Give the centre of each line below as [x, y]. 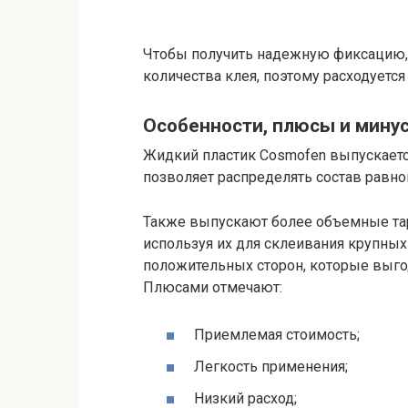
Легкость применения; [271, 366]
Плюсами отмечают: [213, 288]
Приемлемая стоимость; [277, 334]
